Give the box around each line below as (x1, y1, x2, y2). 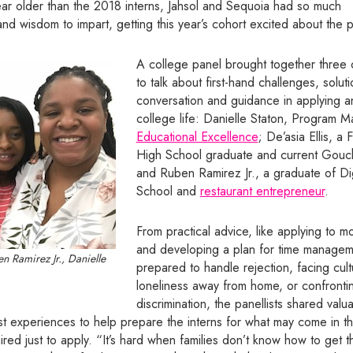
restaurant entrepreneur (199, 181, 325, 200)
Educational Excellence (136, 127, 258, 146)
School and (136, 181, 200, 200)
